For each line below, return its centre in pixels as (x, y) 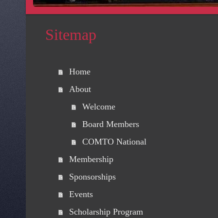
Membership (91, 159)
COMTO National (114, 142)
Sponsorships (92, 177)
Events (81, 194)
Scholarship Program (106, 212)
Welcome (99, 107)
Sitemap (71, 34)
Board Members (110, 124)
